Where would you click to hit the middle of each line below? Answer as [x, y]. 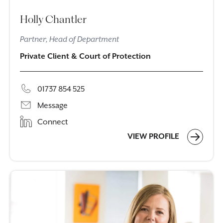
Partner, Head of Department [69, 40]
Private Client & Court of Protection [85, 56]
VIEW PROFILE [154, 136]
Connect [53, 122]
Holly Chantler [53, 19]
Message [53, 106]
